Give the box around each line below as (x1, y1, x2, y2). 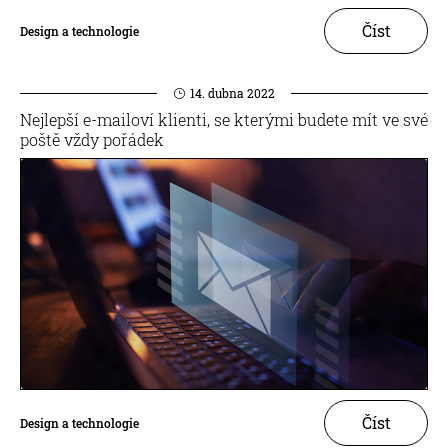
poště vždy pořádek (20, 129, 164, 150)
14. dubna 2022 (189, 85, 275, 101)
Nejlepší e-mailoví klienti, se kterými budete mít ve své (20, 109, 428, 130)
